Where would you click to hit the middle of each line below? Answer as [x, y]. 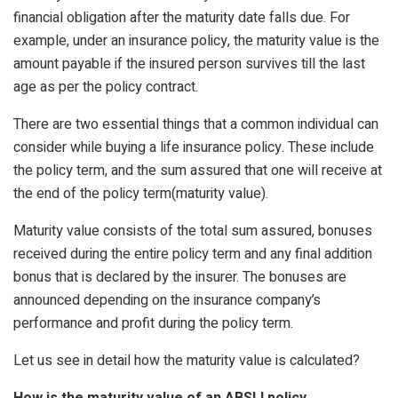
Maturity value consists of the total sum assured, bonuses [193, 231]
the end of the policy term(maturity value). [141, 193]
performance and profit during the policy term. [153, 323]
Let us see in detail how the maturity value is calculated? [187, 360]
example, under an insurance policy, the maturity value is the [196, 40]
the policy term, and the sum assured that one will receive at [198, 170]
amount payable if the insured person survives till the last [189, 64]
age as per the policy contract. [106, 87]
